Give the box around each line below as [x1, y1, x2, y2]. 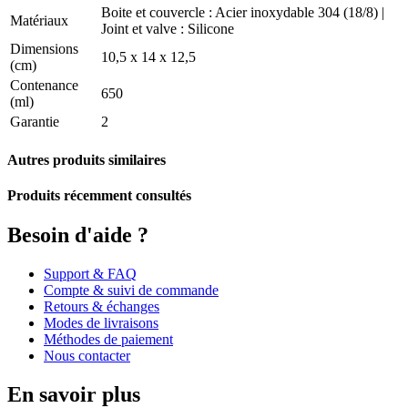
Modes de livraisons [44, 315, 158, 331]
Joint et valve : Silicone [101, 20, 234, 36]
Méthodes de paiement [44, 331, 173, 348]
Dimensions [10, 40, 78, 56]
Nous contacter [44, 348, 130, 364]
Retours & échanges [44, 299, 159, 315]
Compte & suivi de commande [44, 282, 219, 299]
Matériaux [10, 12, 68, 28]
